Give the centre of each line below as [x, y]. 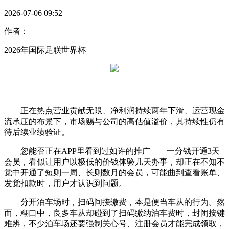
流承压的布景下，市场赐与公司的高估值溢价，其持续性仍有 [114, 122]
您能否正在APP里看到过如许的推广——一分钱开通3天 [112, 151]
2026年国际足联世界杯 [45, 50]
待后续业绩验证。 [37, 132]
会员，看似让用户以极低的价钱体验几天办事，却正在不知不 [114, 162]
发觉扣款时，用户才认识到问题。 [65, 184]
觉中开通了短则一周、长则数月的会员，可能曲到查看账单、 [114, 173]
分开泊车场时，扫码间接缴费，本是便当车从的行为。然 [114, 202]
